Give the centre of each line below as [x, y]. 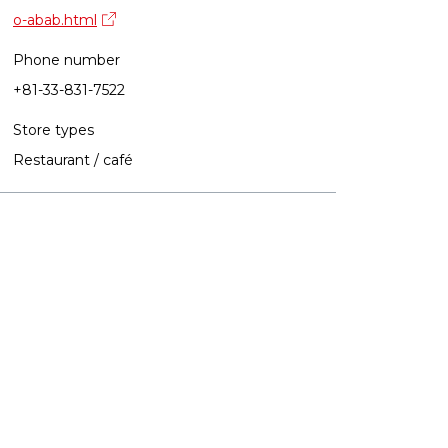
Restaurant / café [73, 160]
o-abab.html [55, 20]
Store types [53, 130]
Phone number [66, 60]
